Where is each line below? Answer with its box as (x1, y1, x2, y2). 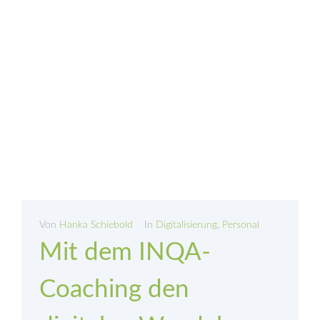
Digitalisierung (156, 220, 217, 231)
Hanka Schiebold (59, 220, 133, 231)
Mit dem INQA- (39, 240, 211, 266)
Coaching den (39, 277, 189, 303)
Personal (222, 220, 259, 231)
